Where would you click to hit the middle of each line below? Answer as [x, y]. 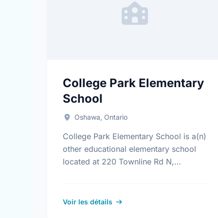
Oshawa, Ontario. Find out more [121, 174]
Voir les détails [88, 202]
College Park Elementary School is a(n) [135, 136]
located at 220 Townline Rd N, [118, 162]
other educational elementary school [129, 149]
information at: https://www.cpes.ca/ [130, 187]
